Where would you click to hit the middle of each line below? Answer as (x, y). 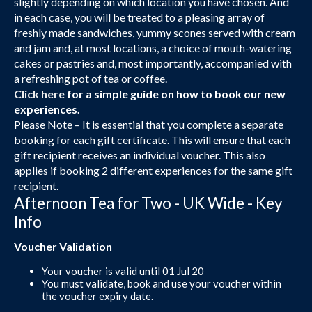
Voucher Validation (63, 246)
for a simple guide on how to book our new (175, 93)
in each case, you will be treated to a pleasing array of (139, 17)
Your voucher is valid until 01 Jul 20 (123, 271)
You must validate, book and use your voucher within (162, 283)
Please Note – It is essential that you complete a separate (149, 124)
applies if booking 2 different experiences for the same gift (153, 170)
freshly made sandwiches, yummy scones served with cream (155, 32)
